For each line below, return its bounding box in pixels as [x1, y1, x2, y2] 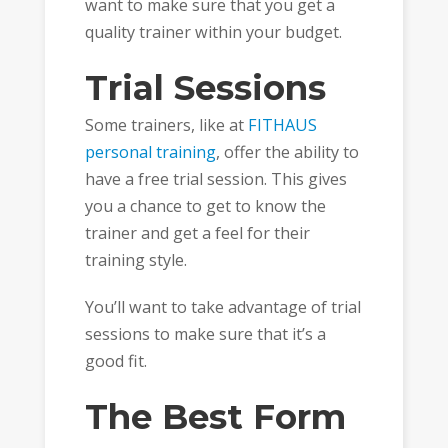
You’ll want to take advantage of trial [84, 295, 361, 318]
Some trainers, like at [84, 114, 248, 137]
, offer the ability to [215, 141, 359, 164]
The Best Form [84, 396, 346, 439]
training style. [84, 249, 187, 272]
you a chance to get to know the [84, 195, 326, 218]
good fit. [84, 349, 147, 372]
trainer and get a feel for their [84, 222, 310, 245]
